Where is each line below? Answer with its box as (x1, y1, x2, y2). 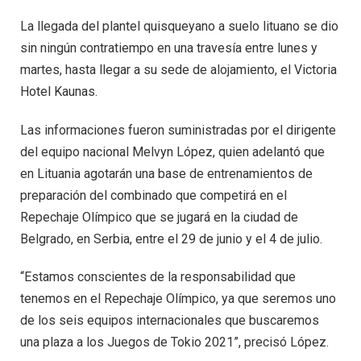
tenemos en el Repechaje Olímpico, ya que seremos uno (20, 291, 336, 307)
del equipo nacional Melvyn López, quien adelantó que (20, 143, 325, 160)
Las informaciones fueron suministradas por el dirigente (20, 122, 336, 138)
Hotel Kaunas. (20, 83, 98, 99)
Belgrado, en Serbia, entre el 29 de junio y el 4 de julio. (20, 230, 322, 247)
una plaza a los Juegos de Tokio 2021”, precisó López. (20, 334, 329, 351)
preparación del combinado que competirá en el (20, 187, 287, 203)
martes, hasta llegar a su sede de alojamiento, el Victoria (20, 61, 337, 77)
